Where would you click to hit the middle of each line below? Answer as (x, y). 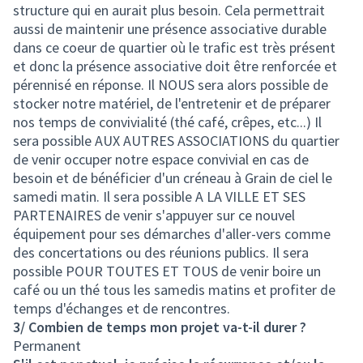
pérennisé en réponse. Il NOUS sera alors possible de (171, 85)
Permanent (47, 346)
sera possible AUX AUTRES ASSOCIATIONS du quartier (176, 141)
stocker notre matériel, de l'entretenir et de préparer (172, 103)
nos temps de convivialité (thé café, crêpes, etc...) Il (167, 122)
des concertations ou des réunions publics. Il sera (161, 252)
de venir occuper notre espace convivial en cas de (161, 159)
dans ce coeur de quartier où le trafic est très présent (174, 47)
